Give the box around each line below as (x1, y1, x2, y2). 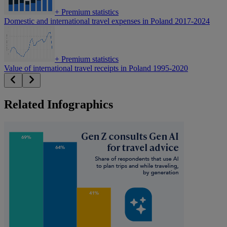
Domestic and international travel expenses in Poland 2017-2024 (4, 17, 210, 26)
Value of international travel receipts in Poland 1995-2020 (4, 64, 188, 73)
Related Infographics (4, 98, 113, 111)
